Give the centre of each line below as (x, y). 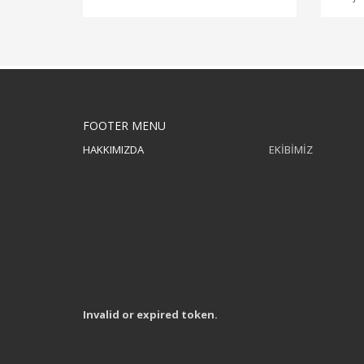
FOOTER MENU (124, 125)
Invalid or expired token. (150, 314)
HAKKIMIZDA (113, 149)
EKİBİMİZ (290, 149)
